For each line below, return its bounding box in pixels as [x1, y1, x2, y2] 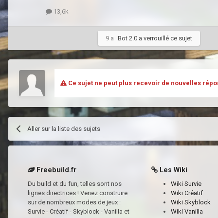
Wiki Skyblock [171, 199, 211, 206]
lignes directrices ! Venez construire [28, 189, 127, 197]
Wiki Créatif [171, 189, 203, 197]
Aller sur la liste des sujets [27, 125, 101, 132]
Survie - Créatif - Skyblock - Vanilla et [28, 208, 129, 216]
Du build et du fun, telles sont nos [28, 180, 122, 188]
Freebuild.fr [35, 165, 76, 174]
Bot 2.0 [118, 34, 137, 42]
